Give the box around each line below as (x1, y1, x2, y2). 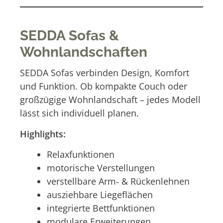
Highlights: (20, 127, 66, 140)
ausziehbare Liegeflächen (47, 189, 153, 201)
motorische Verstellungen (47, 162, 155, 174)
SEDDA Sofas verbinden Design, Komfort (20, 67, 189, 79)
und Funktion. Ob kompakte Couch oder (20, 80, 187, 93)
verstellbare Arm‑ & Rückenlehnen (47, 175, 190, 188)
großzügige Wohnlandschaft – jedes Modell (20, 94, 201, 106)
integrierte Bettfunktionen (47, 202, 155, 215)
